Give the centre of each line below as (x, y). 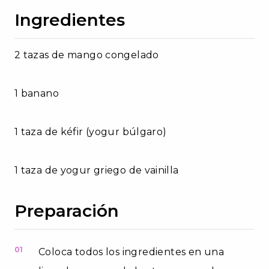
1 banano (37, 93)
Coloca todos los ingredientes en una (131, 252)
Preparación (67, 210)
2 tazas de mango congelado (87, 55)
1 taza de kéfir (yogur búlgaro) (91, 131)
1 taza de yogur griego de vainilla (97, 170)
